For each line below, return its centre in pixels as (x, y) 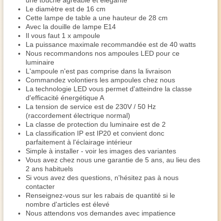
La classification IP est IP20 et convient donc (95, 133)
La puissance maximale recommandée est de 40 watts (111, 44)
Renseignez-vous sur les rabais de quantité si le (100, 195)
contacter (40, 186)
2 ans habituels (49, 169)
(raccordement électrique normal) (78, 115)
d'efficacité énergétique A (65, 98)
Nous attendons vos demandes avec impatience (101, 213)
